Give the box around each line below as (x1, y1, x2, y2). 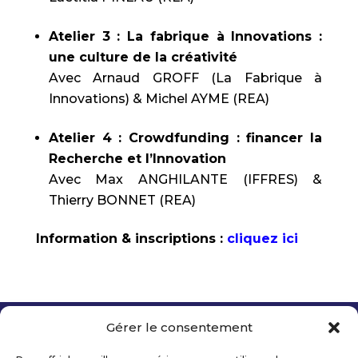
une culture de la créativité (48, 50, 237, 65)
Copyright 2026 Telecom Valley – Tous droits (35, 333, 292, 348)
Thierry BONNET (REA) (48, 193, 196, 208)
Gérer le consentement (105, 320, 253, 335)
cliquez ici (226, 231, 298, 246)
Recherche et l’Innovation (48, 151, 226, 166)
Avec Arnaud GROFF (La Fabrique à (48, 70, 323, 86)
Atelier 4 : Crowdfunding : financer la (48, 130, 323, 145)
